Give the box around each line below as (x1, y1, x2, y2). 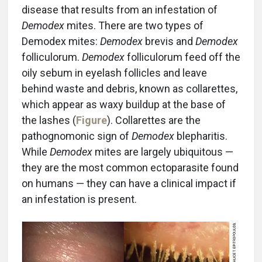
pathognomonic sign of (22, 130, 132, 143)
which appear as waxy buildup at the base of (22, 98, 226, 111)
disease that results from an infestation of (22, 4, 218, 16)
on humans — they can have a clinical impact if (22, 177, 236, 190)
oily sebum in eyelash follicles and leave (22, 67, 207, 80)
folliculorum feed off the (125, 51, 240, 64)
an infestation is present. (22, 193, 137, 206)
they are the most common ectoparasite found (22, 161, 239, 174)
